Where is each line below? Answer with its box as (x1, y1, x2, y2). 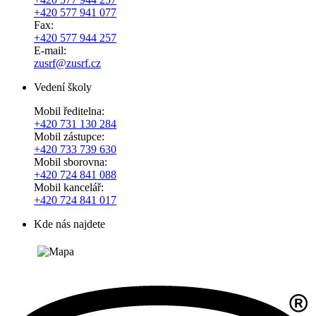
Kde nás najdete (34, 217, 105, 230)
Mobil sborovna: (34, 155, 107, 168)
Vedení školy (34, 80, 92, 93)
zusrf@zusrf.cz (34, 56, 101, 69)
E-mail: (34, 44, 66, 56)
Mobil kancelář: (34, 181, 104, 193)
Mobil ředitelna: (34, 104, 104, 117)
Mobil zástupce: (34, 130, 104, 142)
